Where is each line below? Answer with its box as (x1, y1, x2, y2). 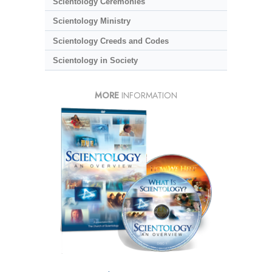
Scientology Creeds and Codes (52, 36, 169, 46)
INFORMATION (119, 89, 177, 101)
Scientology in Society (52, 56, 138, 66)
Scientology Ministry (52, 16, 131, 26)
